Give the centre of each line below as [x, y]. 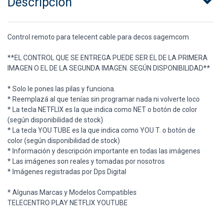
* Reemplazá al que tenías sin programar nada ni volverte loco [104, 99]
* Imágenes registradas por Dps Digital [67, 172]
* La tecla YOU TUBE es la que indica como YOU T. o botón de [101, 130]
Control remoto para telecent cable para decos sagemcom [98, 37]
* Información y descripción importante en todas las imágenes [104, 151]
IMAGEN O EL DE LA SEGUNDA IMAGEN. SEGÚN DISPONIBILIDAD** [109, 68]
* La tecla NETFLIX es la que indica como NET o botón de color [102, 110]
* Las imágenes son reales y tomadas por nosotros [86, 162]
